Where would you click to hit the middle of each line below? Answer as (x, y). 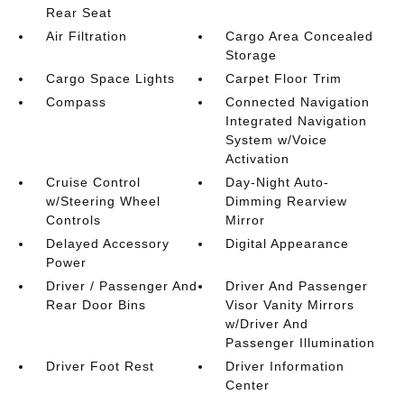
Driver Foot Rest (100, 366)
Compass (76, 102)
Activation (258, 159)
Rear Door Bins (96, 305)
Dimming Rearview (287, 201)
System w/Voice (277, 140)
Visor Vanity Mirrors (290, 305)
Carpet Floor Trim (284, 78)
